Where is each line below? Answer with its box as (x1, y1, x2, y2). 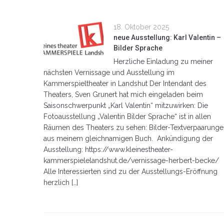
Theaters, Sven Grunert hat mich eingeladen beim (43, 90, 203, 98)
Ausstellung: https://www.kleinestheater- (43, 145, 173, 153)
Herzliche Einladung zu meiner (113, 57, 213, 65)
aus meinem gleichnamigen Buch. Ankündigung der (43, 134, 213, 142)
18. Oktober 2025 (113, 22, 169, 31)
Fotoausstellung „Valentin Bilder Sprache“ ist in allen (43, 112, 211, 120)
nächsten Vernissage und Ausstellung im (43, 68, 174, 76)
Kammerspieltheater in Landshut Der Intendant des (43, 79, 206, 87)
